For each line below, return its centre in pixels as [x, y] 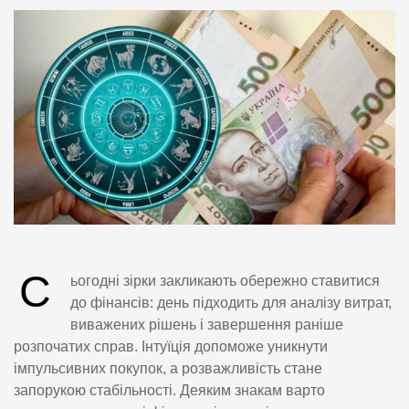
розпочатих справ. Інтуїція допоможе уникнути [171, 347]
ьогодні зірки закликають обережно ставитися [225, 281]
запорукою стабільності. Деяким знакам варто [169, 391]
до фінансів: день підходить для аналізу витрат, [231, 303]
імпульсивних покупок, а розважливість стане [168, 369]
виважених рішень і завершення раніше [207, 325]
